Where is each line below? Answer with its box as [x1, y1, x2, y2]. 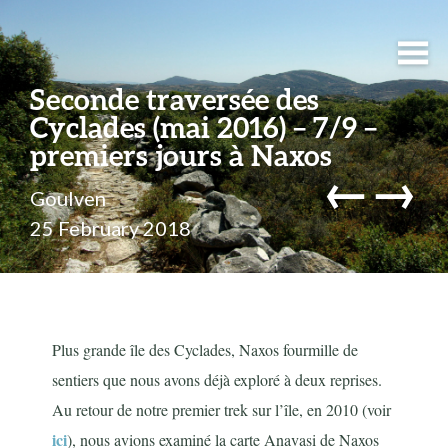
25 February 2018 [30, 216, 191, 241]
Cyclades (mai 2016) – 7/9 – [30, 110, 377, 144]
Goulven [30, 186, 106, 211]
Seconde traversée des [30, 82, 319, 116]
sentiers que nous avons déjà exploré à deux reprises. [52, 369, 383, 391]
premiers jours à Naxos [30, 138, 332, 172]
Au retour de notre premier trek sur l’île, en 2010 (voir [52, 399, 392, 421]
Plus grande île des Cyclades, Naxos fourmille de [52, 339, 359, 361]
